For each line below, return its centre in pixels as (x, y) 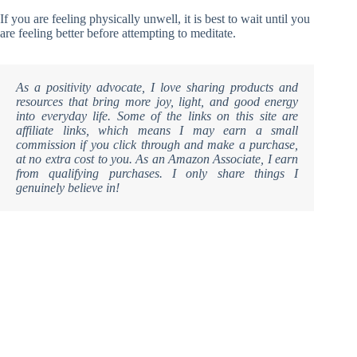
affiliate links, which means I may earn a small (157, 130)
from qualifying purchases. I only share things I (157, 173)
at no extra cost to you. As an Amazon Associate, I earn (157, 159)
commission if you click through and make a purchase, (157, 144)
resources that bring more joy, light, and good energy (157, 101)
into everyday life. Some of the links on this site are (157, 116)
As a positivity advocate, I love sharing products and (157, 87)
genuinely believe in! (68, 187)
